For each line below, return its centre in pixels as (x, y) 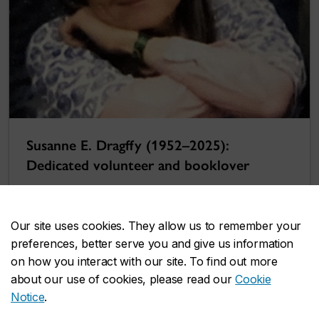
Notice (28, 297)
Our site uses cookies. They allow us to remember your (156, 226)
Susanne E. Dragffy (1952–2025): (128, 146)
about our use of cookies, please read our (123, 279)
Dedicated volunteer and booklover (138, 166)
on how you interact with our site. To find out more (144, 261)
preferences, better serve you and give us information (152, 244)
